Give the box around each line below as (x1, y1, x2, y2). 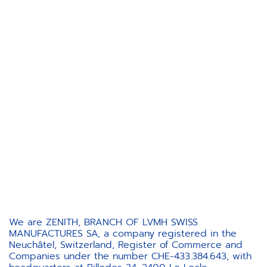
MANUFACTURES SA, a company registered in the (9, 226, 237, 241)
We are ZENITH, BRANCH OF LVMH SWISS (9, 215, 198, 229)
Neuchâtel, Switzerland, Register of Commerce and (9, 238, 243, 252)
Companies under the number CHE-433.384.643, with (9, 249, 252, 263)
